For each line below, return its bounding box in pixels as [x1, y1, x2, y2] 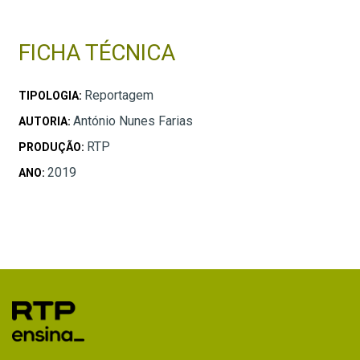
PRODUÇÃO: [18, 140, 87, 153]
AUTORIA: [18, 114, 73, 128]
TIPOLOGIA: [18, 88, 84, 102]
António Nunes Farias [73, 112, 193, 129]
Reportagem [84, 87, 153, 103]
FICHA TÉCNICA [18, 39, 175, 66]
